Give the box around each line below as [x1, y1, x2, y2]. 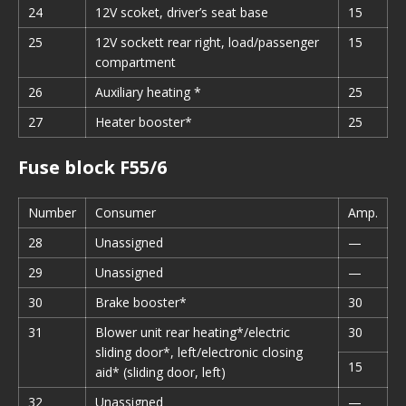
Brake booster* [95, 294, 187, 311]
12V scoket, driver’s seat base [95, 4, 268, 21]
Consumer [95, 204, 156, 221]
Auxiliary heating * [95, 83, 201, 101]
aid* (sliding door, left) [95, 363, 226, 381]
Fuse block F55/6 [18, 155, 167, 179]
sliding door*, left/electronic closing [95, 343, 303, 361]
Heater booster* [95, 113, 192, 130]
